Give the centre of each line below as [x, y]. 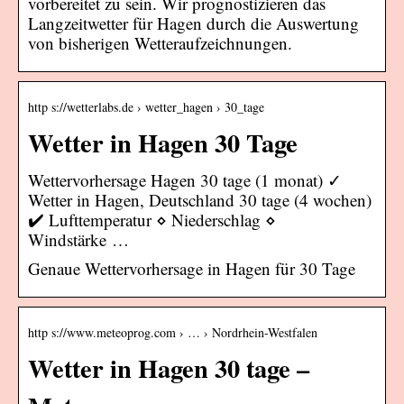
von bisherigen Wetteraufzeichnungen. [160, 42]
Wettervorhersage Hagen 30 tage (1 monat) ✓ [185, 179]
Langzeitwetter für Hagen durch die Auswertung [193, 23]
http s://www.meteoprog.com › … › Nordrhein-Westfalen [173, 332]
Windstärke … [78, 239]
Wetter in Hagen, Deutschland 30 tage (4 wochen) [200, 199]
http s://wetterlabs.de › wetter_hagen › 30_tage [146, 106]
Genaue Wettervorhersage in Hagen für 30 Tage [192, 268]
